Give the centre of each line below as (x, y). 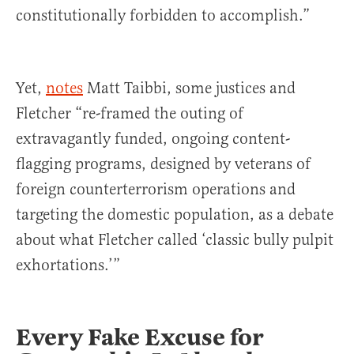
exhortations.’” (68, 265)
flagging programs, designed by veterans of (163, 164)
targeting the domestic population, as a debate (175, 215)
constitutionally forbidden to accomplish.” (163, 15)
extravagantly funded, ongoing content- (153, 139)
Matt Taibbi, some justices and (189, 88)
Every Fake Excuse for (140, 337)
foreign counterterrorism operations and (156, 189)
